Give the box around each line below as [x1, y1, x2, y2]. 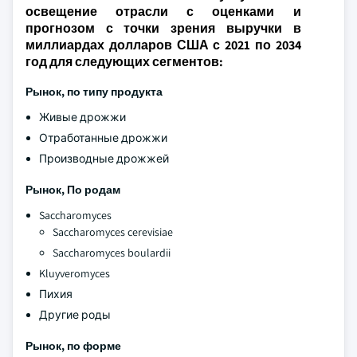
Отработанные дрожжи [39, 131, 167, 145]
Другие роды [39, 308, 111, 322]
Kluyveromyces [39, 266, 110, 280]
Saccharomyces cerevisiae [53, 225, 173, 239]
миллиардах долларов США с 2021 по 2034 [25, 37, 301, 53]
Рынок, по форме [25, 339, 121, 353]
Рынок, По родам [25, 182, 120, 197]
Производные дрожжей [39, 151, 169, 166]
